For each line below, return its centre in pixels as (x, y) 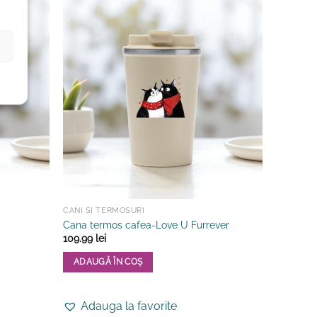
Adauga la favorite (129, 306)
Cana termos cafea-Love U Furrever (146, 224)
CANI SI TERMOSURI (104, 211)
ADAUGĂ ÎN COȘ (108, 261)
